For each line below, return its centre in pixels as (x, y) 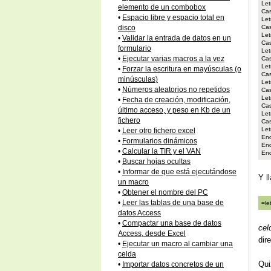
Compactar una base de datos (172, 223)
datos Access (139, 213)
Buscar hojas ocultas (156, 162)
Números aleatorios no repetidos (176, 90)
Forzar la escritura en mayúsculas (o (182, 69)
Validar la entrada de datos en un (177, 38)
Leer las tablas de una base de (173, 203)
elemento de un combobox (162, 7)
